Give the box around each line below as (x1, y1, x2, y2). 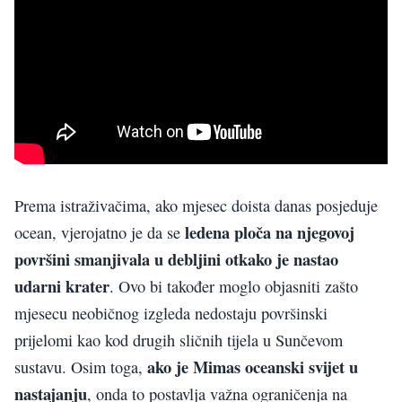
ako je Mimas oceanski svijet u (147, 354, 358, 379)
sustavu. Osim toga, (14, 355, 147, 378)
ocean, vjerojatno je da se (14, 221, 185, 243)
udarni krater (14, 273, 109, 298)
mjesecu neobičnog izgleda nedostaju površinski (14, 301, 328, 324)
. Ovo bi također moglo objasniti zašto (109, 275, 358, 297)
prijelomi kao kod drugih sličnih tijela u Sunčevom (14, 328, 343, 351)
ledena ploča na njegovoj (185, 219, 354, 244)
